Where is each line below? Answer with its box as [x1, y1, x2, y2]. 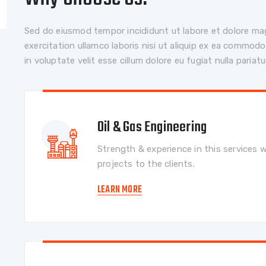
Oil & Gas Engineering [97, 116, 207, 139]
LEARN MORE [97, 182, 142, 198]
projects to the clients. [97, 159, 195, 170]
